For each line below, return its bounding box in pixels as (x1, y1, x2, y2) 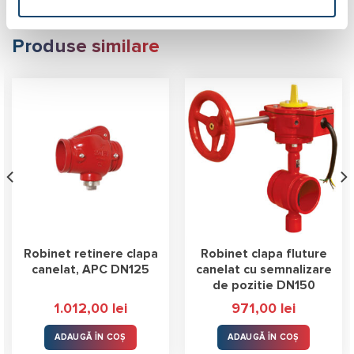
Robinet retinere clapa (23, 247, 158, 260)
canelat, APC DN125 (32, 263, 149, 276)
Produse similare (12, 37, 160, 57)
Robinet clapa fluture (200, 247, 327, 260)
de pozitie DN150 (212, 279, 315, 292)
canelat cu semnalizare (195, 263, 332, 276)
